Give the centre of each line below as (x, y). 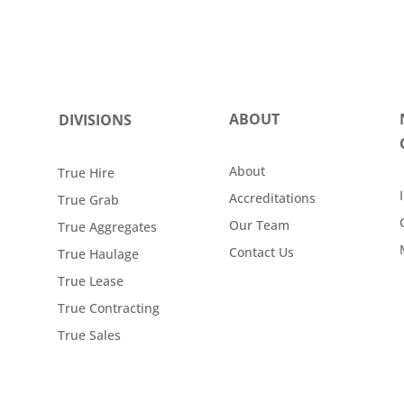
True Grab (89, 200)
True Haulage (99, 254)
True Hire (87, 173)
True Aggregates (108, 227)
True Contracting (109, 308)
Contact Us (261, 252)
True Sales (90, 335)
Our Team (259, 225)
